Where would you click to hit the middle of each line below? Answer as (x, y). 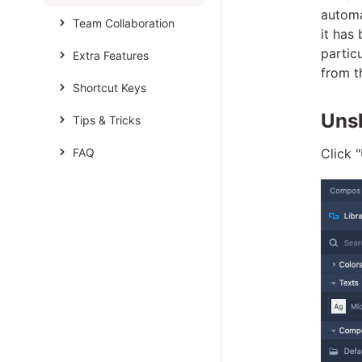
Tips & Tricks (106, 120)
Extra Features (110, 55)
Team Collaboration (123, 23)
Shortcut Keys (109, 88)
